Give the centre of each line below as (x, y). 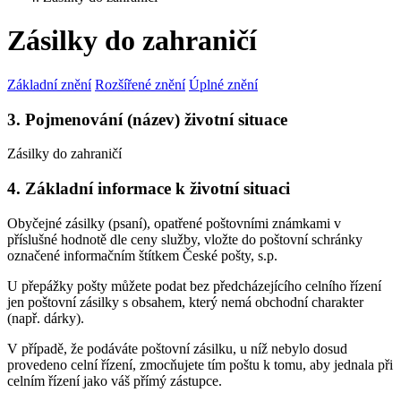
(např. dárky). (46, 318)
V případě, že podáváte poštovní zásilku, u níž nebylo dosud (177, 348)
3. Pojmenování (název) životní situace (147, 119)
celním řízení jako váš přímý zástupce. (115, 380)
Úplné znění (223, 84)
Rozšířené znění (140, 84)
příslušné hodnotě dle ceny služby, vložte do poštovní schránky (185, 239)
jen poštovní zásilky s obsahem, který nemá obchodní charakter (185, 302)
